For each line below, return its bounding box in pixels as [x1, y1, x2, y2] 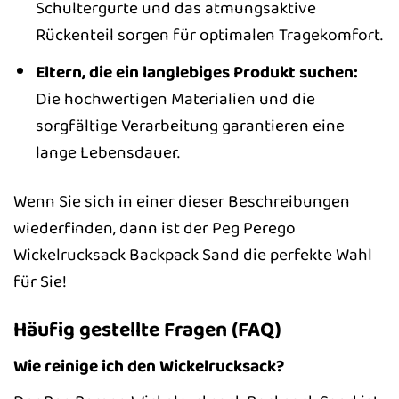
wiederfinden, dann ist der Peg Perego [13, 214, 296, 241]
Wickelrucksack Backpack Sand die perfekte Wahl [13, 240, 372, 268]
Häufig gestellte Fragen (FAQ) [13, 313, 281, 346]
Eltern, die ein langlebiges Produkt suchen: [35, 58, 358, 85]
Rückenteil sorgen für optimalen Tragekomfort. [35, 21, 383, 49]
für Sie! [13, 267, 67, 295]
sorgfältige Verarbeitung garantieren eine [35, 111, 345, 139]
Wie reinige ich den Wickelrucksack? [13, 353, 284, 380]
